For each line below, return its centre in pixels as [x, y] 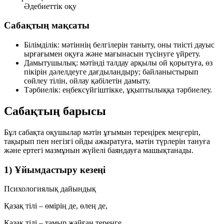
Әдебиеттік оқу [50, 6]
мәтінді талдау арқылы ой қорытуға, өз [145, 62]
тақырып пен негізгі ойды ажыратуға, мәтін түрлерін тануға [107, 141]
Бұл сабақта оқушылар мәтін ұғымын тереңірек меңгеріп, [102, 132]
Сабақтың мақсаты [47, 25]
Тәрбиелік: [42, 89]
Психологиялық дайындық [50, 189]
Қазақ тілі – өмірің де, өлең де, [56, 206]
